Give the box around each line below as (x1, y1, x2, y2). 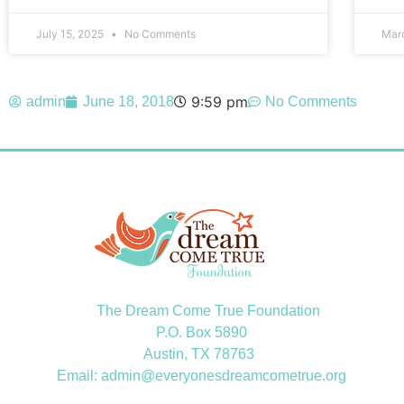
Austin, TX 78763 (101, 346, 262, 363)
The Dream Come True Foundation (42, 303, 321, 319)
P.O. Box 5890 (115, 325, 247, 341)
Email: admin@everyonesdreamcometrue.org (16, 368, 346, 384)
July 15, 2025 (36, 27, 106, 41)
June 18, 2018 (83, 94, 174, 110)
